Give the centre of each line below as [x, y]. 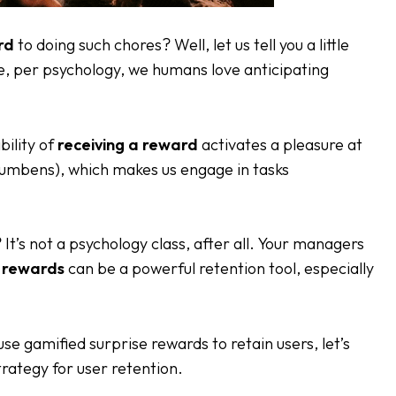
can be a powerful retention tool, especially [219, 269]
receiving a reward [128, 144]
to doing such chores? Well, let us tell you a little [182, 44]
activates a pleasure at [280, 144]
